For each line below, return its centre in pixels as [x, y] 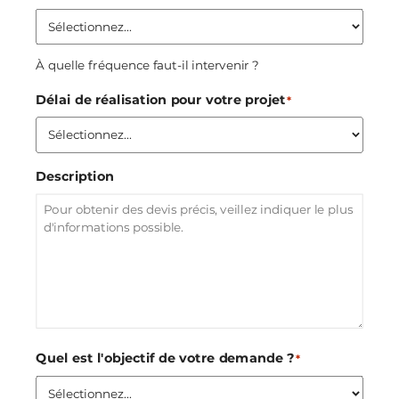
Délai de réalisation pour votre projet [161, 99]
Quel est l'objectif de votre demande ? [165, 358]
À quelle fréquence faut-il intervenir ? [148, 65]
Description [75, 176]
